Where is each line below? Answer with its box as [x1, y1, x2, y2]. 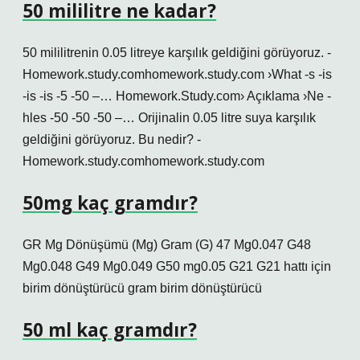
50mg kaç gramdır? [22, 190, 198, 215]
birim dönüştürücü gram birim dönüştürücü [22, 281, 262, 295]
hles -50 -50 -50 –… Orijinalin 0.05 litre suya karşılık [22, 111, 316, 125]
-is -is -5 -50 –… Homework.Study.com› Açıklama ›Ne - [22, 89, 331, 103]
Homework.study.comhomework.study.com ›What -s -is [22, 67, 332, 81]
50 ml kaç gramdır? [22, 317, 197, 342]
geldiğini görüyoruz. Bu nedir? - [22, 133, 201, 146]
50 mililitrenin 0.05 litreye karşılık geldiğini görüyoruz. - [22, 46, 331, 59]
